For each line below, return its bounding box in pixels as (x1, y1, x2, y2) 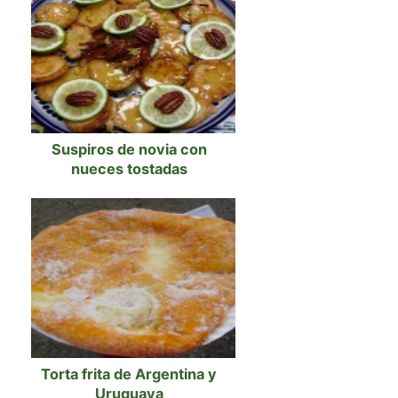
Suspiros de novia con (51, 139, 207, 158)
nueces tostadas (70, 159, 187, 178)
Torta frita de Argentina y (41, 364, 217, 383)
